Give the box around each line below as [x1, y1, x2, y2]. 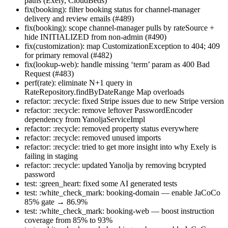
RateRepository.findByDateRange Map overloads [24, 87, 184, 96]
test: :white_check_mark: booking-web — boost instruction [24, 206, 214, 215]
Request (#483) [24, 69, 74, 78]
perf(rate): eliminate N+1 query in [24, 78, 132, 87]
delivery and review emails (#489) [24, 14, 134, 23]
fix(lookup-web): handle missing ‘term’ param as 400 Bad [24, 60, 210, 69]
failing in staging [24, 151, 78, 160]
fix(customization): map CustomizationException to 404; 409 [24, 41, 220, 50]
